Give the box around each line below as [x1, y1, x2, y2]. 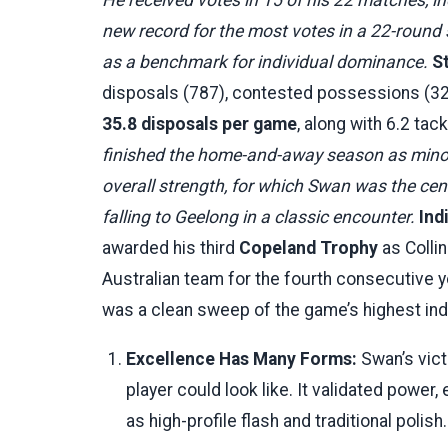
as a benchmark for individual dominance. [102, 51, 432, 72]
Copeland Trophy [239, 237, 378, 258]
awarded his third [102, 237, 239, 258]
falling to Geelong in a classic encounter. [102, 206, 419, 227]
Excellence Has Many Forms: [126, 348, 357, 369]
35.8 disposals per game [102, 113, 297, 134]
